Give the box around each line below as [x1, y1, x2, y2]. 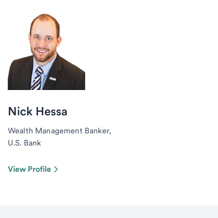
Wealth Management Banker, [8, 126, 111, 135]
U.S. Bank [8, 138, 41, 147]
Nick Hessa [8, 104, 68, 118]
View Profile [8, 164, 51, 174]
